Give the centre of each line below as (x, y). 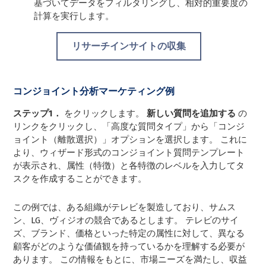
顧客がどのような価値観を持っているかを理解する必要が (129, 246)
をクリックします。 (106, 113)
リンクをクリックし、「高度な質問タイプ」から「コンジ (129, 126)
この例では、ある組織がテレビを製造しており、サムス (125, 207)
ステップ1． (39, 113)
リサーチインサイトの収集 (129, 46)
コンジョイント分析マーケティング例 (94, 91)
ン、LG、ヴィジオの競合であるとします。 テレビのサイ (126, 220)
